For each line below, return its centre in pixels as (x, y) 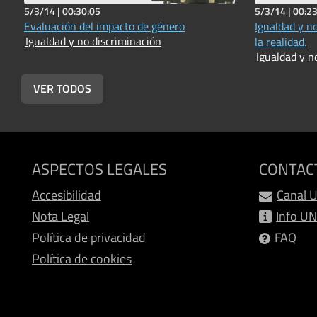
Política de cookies (82, 258)
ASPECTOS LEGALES (99, 169)
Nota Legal (60, 216)
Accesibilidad (67, 195)
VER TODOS (62, 88)
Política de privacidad (89, 237)
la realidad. (281, 41)
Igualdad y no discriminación (93, 41)
